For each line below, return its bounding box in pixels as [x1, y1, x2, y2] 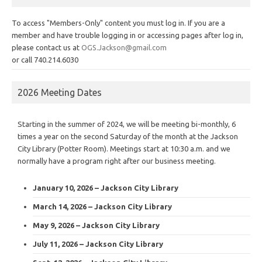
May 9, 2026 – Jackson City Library [33, 220, 160, 229]
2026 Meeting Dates [18, 87, 102, 98]
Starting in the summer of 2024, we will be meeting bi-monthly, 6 [18, 119, 236, 128]
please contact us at [12, 43, 81, 51]
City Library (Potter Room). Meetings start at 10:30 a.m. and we [18, 144, 230, 153]
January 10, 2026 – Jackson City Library [33, 183, 178, 192]
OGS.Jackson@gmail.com [81, 43, 167, 51]
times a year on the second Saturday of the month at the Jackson [18, 132, 238, 140]
